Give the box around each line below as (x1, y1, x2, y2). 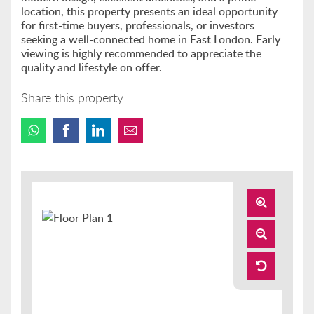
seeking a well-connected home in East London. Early (21, 32, 280, 47)
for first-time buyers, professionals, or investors (21, 18, 254, 33)
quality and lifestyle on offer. (21, 60, 162, 75)
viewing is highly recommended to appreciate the (21, 46, 261, 61)
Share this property (21, 89, 123, 106)
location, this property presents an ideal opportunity (21, 4, 278, 19)
